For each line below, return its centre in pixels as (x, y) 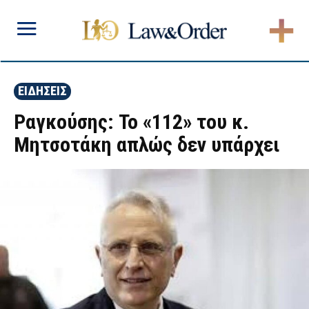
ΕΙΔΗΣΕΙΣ (42, 91)
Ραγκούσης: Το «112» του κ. (131, 122)
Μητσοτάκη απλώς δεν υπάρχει (147, 144)
